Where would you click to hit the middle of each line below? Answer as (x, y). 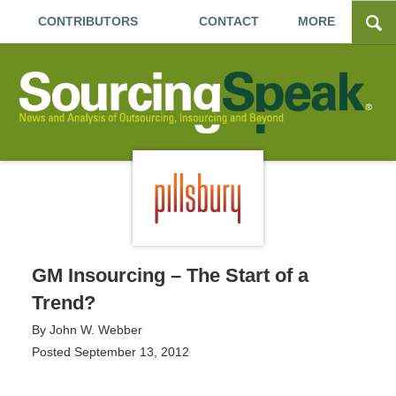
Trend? (63, 302)
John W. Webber (95, 329)
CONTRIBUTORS (88, 21)
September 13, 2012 (131, 351)
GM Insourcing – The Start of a (170, 275)
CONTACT (228, 21)
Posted (51, 351)
